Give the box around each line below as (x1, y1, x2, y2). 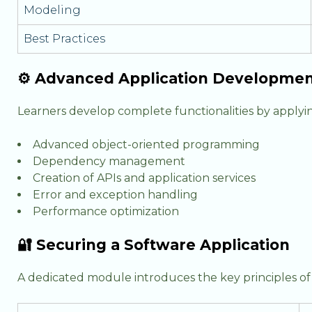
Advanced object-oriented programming (33, 138, 260, 151)
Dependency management (33, 155, 185, 168)
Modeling (24, 3, 81, 17)
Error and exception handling (33, 188, 198, 201)
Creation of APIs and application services (33, 171, 256, 185)
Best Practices (24, 32, 105, 45)
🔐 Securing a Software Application (17, 236, 290, 253)
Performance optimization (33, 205, 179, 218)
